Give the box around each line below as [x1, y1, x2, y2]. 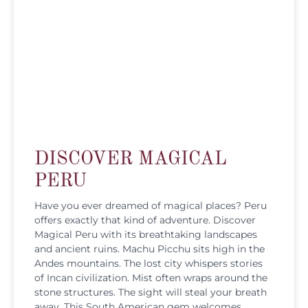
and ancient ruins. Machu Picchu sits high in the [34, 242, 265, 255]
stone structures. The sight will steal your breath [34, 285, 267, 298]
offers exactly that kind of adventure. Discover [34, 213, 256, 226]
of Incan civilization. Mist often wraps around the [34, 271, 267, 284]
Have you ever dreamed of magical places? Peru [34, 199, 267, 212]
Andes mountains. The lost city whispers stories [34, 256, 263, 269]
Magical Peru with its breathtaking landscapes [34, 228, 257, 241]
